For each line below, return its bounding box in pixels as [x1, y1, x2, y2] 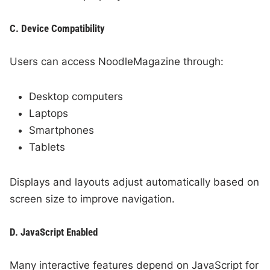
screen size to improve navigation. [10, 192, 175, 205]
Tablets [29, 140, 66, 153]
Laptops [29, 107, 69, 119]
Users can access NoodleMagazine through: [10, 55, 224, 67]
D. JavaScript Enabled [10, 225, 98, 238]
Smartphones [29, 124, 95, 136]
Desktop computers [29, 90, 124, 102]
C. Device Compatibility [10, 22, 105, 34]
